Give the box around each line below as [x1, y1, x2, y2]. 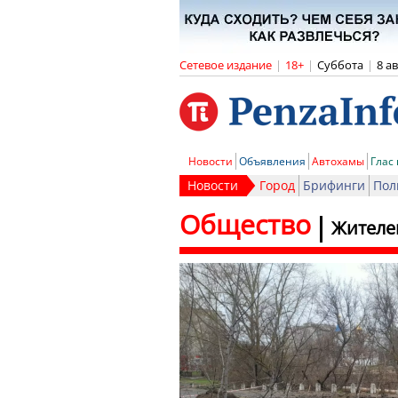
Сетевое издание [179, 57, 272, 73]
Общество [179, 206, 311, 243]
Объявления [239, 154, 306, 169]
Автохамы [312, 154, 364, 169]
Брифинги [303, 177, 365, 194]
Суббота [317, 57, 363, 73]
